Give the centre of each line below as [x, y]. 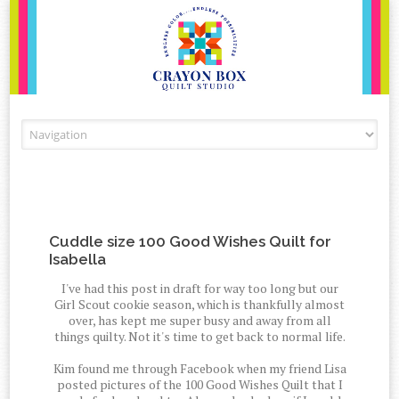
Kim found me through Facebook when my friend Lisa [199, 369]
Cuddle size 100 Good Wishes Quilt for [191, 242]
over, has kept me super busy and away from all [199, 321]
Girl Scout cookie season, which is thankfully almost [199, 305]
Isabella [78, 260]
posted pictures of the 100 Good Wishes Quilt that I [199, 385]
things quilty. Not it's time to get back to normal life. [199, 337]
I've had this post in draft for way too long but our [199, 289]
